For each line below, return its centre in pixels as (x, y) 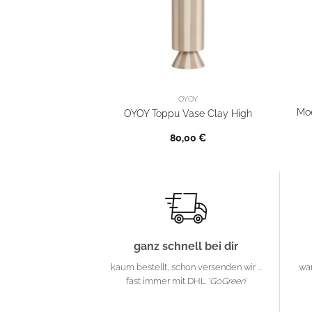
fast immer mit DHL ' (167, 281)
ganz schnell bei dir (186, 247)
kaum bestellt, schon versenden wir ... (186, 267)
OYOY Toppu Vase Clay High (188, 113)
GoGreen (227, 281)
